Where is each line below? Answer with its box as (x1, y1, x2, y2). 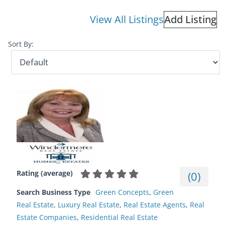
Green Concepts (95, 187, 149, 197)
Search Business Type (17, 187, 90, 197)
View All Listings (90, 12, 164, 26)
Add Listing (164, 12, 216, 26)
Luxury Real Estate (58, 200, 120, 210)
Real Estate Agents (124, 200, 186, 210)
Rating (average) (17, 168, 73, 178)
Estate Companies (17, 212, 77, 222)
